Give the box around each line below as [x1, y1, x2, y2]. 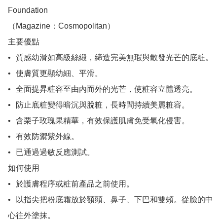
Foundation [8, 6, 48, 15]
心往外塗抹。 [8, 211, 55, 220]
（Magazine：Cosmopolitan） [8, 22, 115, 31]
